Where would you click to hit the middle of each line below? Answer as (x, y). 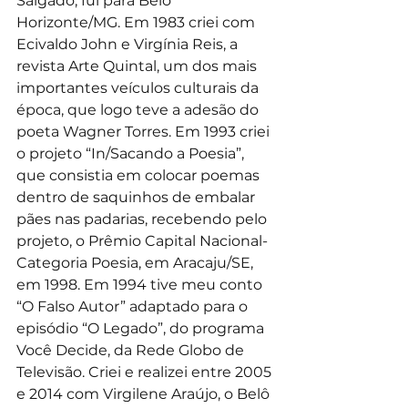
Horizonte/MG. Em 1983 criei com (138, 22)
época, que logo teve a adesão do (139, 109)
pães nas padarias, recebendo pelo (143, 219)
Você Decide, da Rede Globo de (132, 350)
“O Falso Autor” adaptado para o (134, 306)
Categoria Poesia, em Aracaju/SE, (137, 262)
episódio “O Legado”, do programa (142, 328)
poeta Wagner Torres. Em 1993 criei (145, 131)
